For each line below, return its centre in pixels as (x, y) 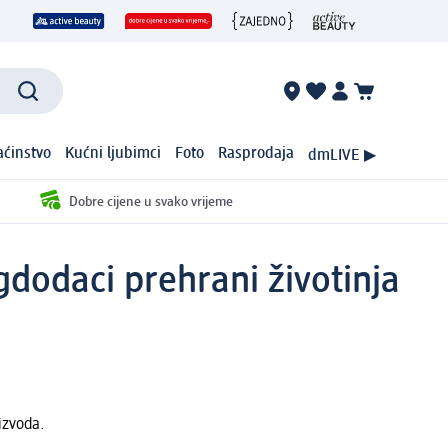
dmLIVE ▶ (341, 155)
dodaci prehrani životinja (205, 281)
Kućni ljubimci (113, 154)
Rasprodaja (256, 154)
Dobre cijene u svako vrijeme (150, 201)
